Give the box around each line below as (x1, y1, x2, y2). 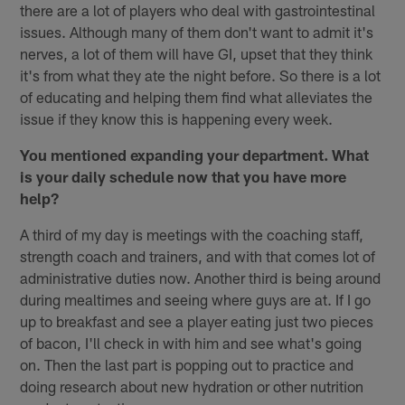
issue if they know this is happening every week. (20, 108, 334, 127)
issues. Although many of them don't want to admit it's (20, 22, 374, 41)
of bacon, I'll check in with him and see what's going (20, 333, 363, 352)
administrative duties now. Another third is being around (20, 268, 381, 287)
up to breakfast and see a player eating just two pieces (20, 311, 374, 330)
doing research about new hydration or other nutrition (20, 376, 364, 395)
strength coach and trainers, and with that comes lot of (20, 246, 376, 265)
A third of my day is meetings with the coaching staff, (20, 224, 364, 243)
